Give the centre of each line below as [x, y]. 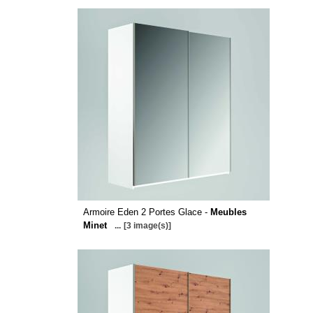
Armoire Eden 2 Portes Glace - [146, 212]
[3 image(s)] [147, 226]
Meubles [228, 212]
